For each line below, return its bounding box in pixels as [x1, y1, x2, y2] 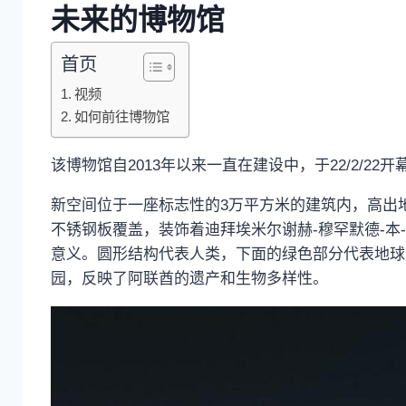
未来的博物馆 [51, 3, 225, 36]
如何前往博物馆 [74, 108, 170, 124]
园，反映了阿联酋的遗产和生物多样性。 [51, 269, 328, 287]
